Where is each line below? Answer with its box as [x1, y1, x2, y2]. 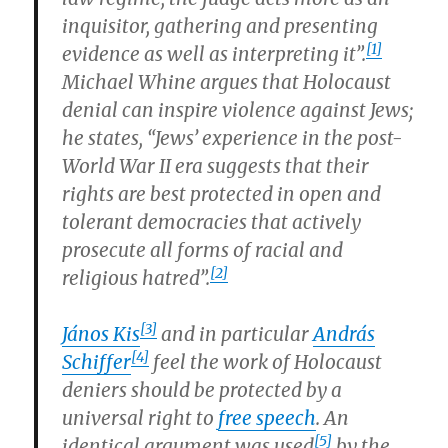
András [313, 322, 376, 346]
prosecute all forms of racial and [62, 238, 344, 262]
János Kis [62, 322, 141, 346]
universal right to [62, 406, 219, 430]
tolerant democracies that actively [62, 210, 362, 234]
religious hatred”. [62, 266, 211, 290]
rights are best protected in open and [62, 182, 382, 206]
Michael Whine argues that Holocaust [62, 70, 392, 94]
